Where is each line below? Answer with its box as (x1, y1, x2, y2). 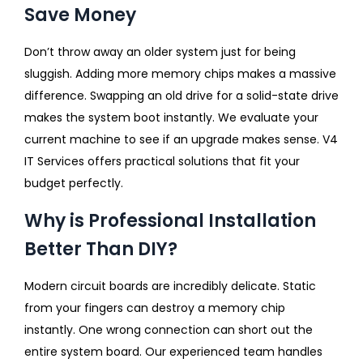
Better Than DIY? (24, 236, 177, 262)
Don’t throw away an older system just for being (24, 43, 296, 60)
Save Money (24, 2, 136, 28)
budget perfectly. (24, 174, 123, 191)
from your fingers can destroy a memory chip (24, 299, 285, 316)
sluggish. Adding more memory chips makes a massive (24, 65, 336, 82)
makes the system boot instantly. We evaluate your (24, 109, 318, 126)
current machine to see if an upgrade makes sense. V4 (24, 130, 338, 147)
